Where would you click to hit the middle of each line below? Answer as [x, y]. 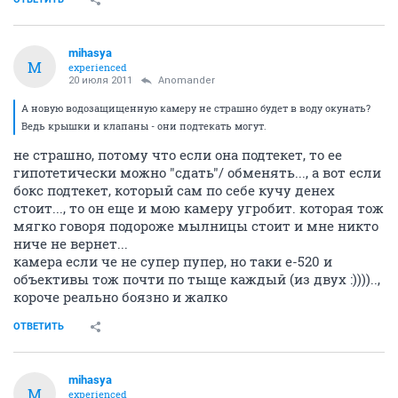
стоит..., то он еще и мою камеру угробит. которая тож [199, 208]
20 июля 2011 [100, 81]
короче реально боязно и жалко [120, 297]
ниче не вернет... [71, 244]
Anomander [187, 81]
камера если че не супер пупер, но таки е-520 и [173, 262]
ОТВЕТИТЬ [39, 327]
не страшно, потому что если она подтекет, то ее [178, 155]
